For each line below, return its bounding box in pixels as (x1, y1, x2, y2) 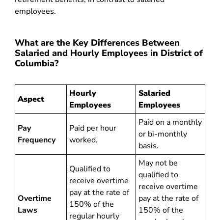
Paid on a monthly (138, 117, 202, 128)
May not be (138, 158, 178, 168)
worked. (69, 135, 98, 145)
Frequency (18, 135, 55, 145)
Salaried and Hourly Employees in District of (15, 47, 203, 59)
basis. (138, 140, 161, 151)
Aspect (18, 94, 44, 105)
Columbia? (15, 57, 58, 69)
